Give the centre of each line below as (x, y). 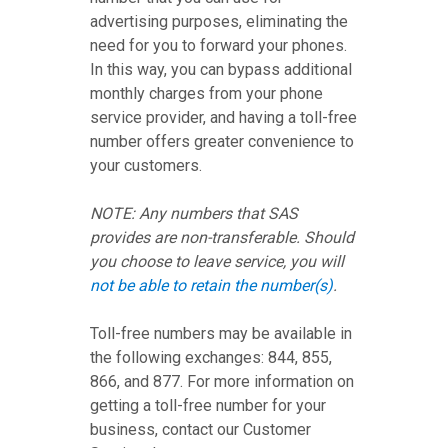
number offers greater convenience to (222, 141)
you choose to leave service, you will (217, 261)
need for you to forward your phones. (218, 45)
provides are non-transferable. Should (222, 237)
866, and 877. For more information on (222, 381)
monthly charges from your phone (206, 93)
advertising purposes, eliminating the (219, 21)
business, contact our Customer (200, 429)
